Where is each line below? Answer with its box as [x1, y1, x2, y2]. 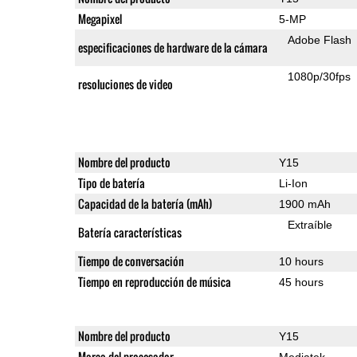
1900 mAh [278, 197, 331, 210]
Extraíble [288, 218, 333, 231]
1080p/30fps [288, 69, 351, 83]
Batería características [77, 223, 182, 241]
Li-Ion [278, 176, 308, 190]
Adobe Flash [288, 33, 352, 46]
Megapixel [77, 10, 122, 27]
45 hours [278, 275, 324, 288]
